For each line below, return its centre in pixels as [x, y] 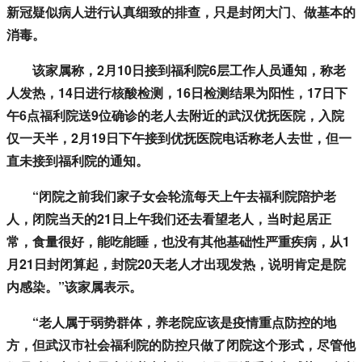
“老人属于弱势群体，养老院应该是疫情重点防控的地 [171, 322]
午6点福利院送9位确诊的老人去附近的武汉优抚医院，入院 [175, 116]
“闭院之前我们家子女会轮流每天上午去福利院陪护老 [171, 196]
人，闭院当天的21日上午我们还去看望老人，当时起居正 [169, 219]
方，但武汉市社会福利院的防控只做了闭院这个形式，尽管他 [181, 345]
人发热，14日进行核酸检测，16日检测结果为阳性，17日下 [177, 93]
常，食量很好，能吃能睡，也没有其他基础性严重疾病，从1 [178, 242]
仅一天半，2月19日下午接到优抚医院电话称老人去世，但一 [179, 138]
